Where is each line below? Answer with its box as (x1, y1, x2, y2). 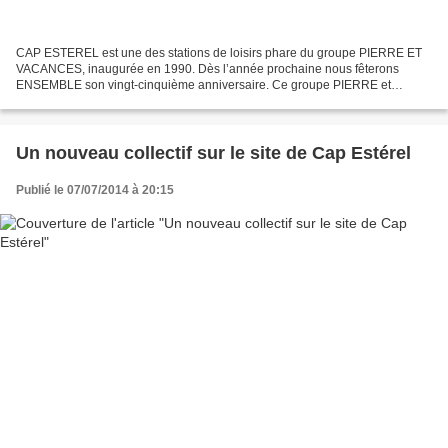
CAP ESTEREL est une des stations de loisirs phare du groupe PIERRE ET (16, 45, 422, 60)
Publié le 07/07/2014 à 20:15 (16, 182, 174, 197)
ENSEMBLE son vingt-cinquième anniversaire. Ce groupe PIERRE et (16, 77, 391, 92)
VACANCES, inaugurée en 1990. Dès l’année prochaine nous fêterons (16, 61, 399, 76)
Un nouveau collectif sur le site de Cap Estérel (16, 142, 411, 163)
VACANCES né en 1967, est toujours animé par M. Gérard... (16, 93, 340, 108)
